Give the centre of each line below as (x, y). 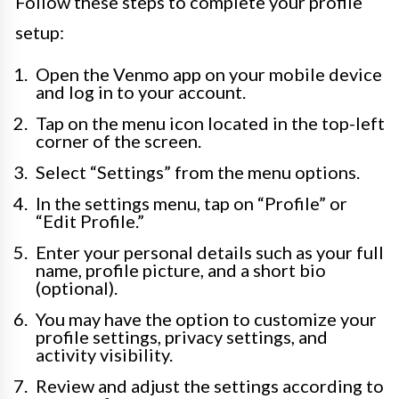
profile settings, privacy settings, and (182, 337)
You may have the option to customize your (206, 319)
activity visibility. (104, 354)
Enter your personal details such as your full (210, 252)
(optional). (77, 288)
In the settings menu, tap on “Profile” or (191, 203)
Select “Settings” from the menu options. (198, 172)
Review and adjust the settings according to (210, 386)
